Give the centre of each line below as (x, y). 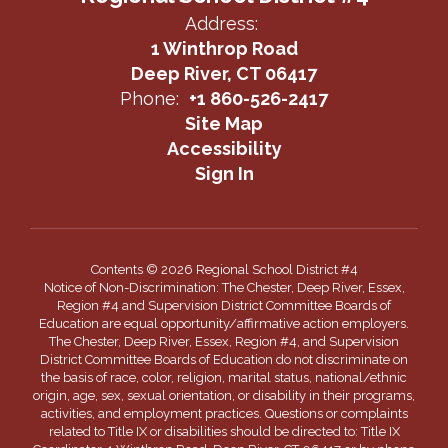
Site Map (224, 123)
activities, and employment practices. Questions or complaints (224, 413)
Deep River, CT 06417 (224, 73)
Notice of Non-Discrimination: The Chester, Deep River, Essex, (224, 287)
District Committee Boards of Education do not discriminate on (224, 359)
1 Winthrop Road (224, 48)
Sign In (224, 173)
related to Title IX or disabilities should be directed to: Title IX (224, 431)
